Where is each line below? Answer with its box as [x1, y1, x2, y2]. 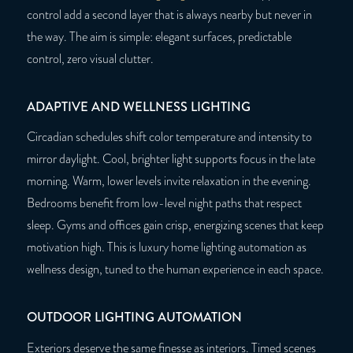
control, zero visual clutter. [26, 50, 154, 69]
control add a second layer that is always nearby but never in [26, 6, 312, 24]
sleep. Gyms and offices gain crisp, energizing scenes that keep [26, 217, 324, 235]
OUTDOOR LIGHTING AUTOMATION [26, 307, 242, 326]
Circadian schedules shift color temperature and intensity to [26, 128, 312, 147]
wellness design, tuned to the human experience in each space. [26, 261, 324, 279]
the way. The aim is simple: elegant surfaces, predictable [26, 28, 292, 46]
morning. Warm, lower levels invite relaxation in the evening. [26, 173, 311, 191]
